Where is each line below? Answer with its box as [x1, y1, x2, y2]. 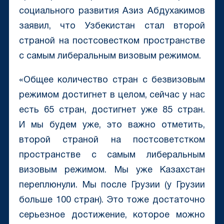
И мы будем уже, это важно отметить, [18, 121, 205, 130]
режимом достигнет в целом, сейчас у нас [18, 91, 205, 100]
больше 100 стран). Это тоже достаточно [18, 196, 205, 205]
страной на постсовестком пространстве [18, 37, 205, 46]
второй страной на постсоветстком [18, 136, 205, 145]
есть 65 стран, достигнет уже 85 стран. [18, 106, 205, 115]
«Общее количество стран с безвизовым [18, 76, 205, 85]
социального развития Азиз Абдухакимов [18, 7, 205, 16]
